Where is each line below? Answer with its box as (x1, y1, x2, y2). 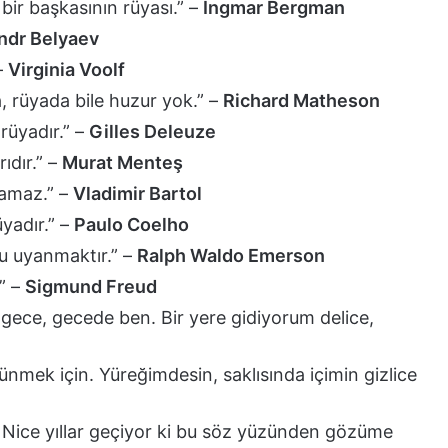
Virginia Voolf (8, 58, 125, 80)
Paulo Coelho (74, 213, 189, 235)
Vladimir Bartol (73, 182, 202, 204)
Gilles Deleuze (89, 120, 216, 142)
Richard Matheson (223, 89, 380, 111)
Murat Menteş (62, 151, 183, 173)
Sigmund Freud (25, 275, 157, 297)
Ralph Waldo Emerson (137, 244, 325, 266)
